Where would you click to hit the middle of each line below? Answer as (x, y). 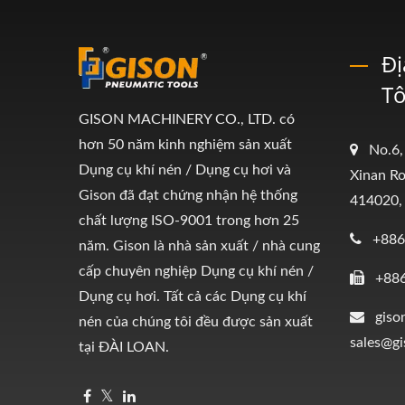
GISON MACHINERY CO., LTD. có (187, 119)
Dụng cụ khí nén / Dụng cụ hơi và (185, 170)
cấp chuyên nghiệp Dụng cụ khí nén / (196, 271)
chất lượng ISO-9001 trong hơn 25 (189, 220)
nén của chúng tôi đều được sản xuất (196, 321)
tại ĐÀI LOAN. (124, 347)
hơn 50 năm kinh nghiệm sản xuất (185, 144)
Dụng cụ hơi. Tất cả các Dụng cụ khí (193, 296)
